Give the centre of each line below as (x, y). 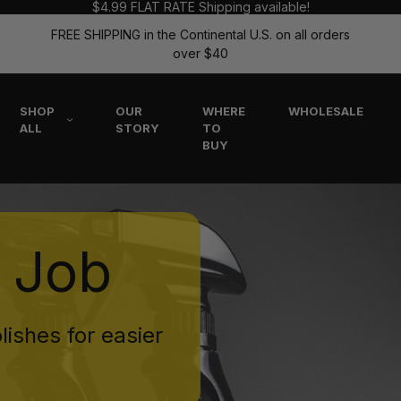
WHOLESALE (325, 111)
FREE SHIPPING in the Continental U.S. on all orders (200, 34)
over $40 (200, 53)
